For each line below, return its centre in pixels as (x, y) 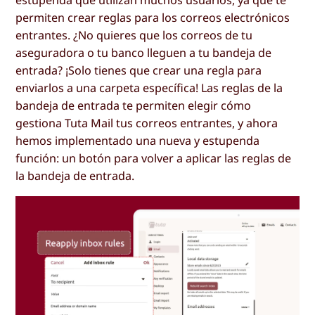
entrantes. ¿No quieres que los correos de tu (134, 35)
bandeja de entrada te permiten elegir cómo (134, 105)
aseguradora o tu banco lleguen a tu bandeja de (144, 52)
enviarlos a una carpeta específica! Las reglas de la (149, 88)
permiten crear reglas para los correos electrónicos (153, 17)
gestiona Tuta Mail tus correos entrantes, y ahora (147, 123)
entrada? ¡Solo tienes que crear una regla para (139, 70)
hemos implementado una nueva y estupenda (138, 140)
